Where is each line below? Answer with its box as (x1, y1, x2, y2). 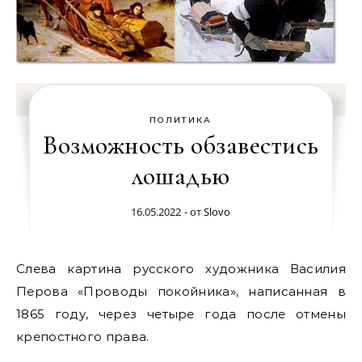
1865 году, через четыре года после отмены (16, 306, 346, 322)
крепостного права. (16, 329, 149, 344)
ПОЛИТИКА (149, 115, 213, 125)
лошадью (132, 160, 230, 192)
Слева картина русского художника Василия (16, 261, 26, 276)
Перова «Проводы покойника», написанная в (16, 284, 346, 299)
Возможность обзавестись (43, 129, 319, 161)
